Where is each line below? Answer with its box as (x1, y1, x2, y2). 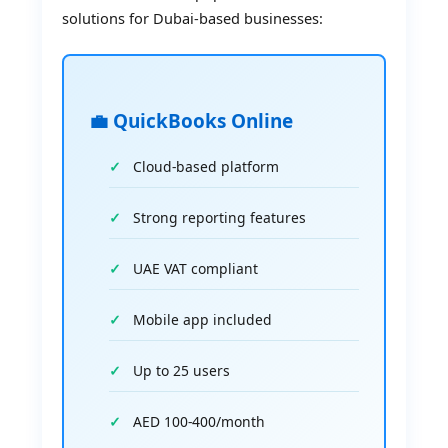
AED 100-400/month (133, 411, 266, 431)
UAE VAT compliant (133, 258, 259, 278)
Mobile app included (133, 309, 273, 329)
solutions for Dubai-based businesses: (62, 7, 324, 28)
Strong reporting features (133, 207, 307, 227)
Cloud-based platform (133, 156, 280, 176)
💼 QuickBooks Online (89, 107, 294, 134)
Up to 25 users (133, 360, 231, 380)
